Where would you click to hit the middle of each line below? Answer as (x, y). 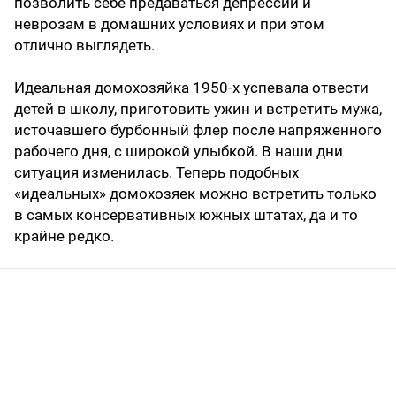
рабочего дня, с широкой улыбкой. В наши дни (179, 151)
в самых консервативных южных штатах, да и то (186, 214)
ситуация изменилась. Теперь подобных (156, 172)
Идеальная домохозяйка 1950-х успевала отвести (191, 87)
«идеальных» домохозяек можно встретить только (195, 193)
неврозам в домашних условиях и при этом (169, 23)
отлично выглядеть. (84, 45)
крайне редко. (64, 236)
